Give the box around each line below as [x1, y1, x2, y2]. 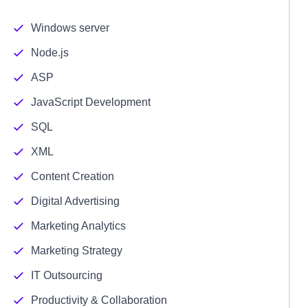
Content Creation [30, 170, 114, 182]
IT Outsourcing [30, 269, 102, 281]
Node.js [30, 47, 69, 58]
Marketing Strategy [30, 245, 122, 256]
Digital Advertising [30, 195, 120, 207]
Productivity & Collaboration [30, 294, 167, 306]
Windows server [30, 22, 109, 34]
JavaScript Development [30, 96, 151, 108]
